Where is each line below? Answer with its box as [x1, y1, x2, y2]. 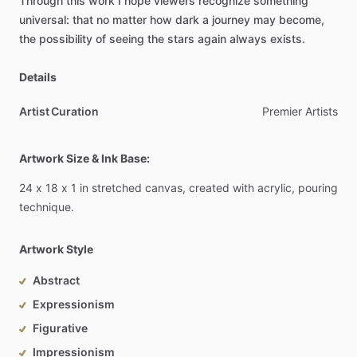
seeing [109, 32, 144, 45]
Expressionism [33, 297, 115, 311]
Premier [262, 104, 302, 118]
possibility [39, 32, 92, 45]
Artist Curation [19, 104, 99, 118]
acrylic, [257, 181, 295, 194]
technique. [19, 200, 74, 214]
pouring [298, 181, 338, 194]
